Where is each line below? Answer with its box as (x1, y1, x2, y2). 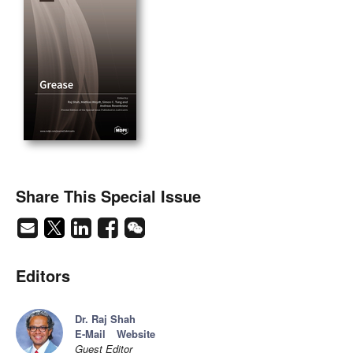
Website (117, 326, 155, 342)
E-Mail (75, 326, 106, 342)
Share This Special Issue (16, 184, 201, 208)
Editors (16, 264, 70, 288)
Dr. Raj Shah (75, 311, 136, 327)
